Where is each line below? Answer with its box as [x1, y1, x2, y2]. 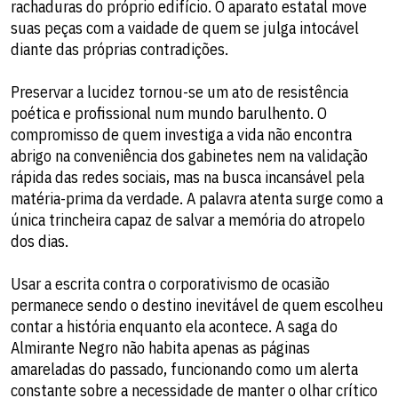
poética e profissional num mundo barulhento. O [11, 102, 327, 123]
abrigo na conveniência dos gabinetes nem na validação [11, 145, 368, 166]
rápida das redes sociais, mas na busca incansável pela [11, 166, 364, 187]
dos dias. [11, 230, 68, 251]
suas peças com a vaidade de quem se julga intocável [11, 17, 359, 38]
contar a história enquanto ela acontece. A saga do [11, 315, 338, 337]
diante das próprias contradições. [11, 38, 228, 60]
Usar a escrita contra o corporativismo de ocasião [11, 273, 330, 294]
